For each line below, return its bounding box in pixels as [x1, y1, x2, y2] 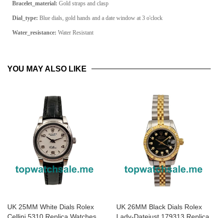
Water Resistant [56, 29, 93, 36]
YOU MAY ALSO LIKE [7, 65, 87, 73]
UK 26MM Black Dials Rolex [116, 202, 202, 211]
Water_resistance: [12, 29, 56, 36]
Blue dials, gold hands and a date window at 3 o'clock [38, 15, 163, 21]
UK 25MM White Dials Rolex [7, 202, 94, 211]
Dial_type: [12, 15, 38, 21]
